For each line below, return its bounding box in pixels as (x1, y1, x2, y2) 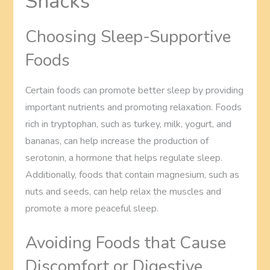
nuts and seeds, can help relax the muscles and (25, 184, 222, 198)
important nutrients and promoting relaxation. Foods (25, 100, 242, 114)
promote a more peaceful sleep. (25, 201, 159, 215)
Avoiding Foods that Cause (25, 231, 227, 254)
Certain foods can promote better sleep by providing (25, 83, 244, 97)
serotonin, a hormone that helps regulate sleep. (25, 151, 223, 165)
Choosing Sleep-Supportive (25, 25, 231, 48)
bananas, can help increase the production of (25, 134, 209, 148)
